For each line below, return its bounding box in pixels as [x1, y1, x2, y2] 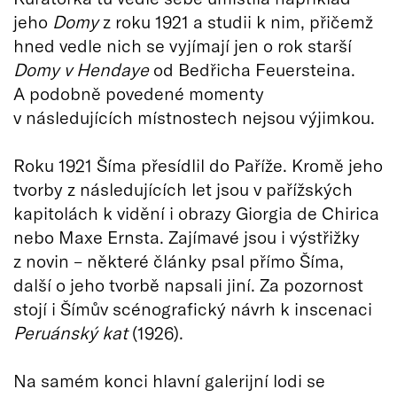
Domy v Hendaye [13, 58, 149, 80]
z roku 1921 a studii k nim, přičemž [98, 10, 373, 32]
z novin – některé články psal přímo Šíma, [13, 249, 344, 271]
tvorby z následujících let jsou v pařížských [13, 177, 353, 199]
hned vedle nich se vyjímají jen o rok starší [13, 34, 352, 56]
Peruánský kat [13, 321, 128, 343]
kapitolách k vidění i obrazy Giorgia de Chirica [13, 201, 379, 223]
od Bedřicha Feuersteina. [149, 58, 355, 80]
